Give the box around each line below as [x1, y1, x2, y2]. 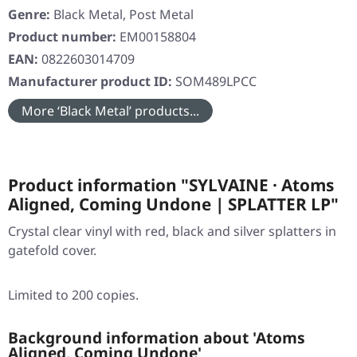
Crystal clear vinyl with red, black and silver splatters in [8, 222, 336, 241]
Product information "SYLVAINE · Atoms [8, 174, 334, 197]
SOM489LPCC [175, 73, 257, 91]
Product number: [8, 28, 120, 46]
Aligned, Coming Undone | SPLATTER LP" [8, 193, 339, 216]
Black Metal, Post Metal [53, 6, 194, 24]
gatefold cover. [8, 241, 96, 260]
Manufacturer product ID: [8, 73, 175, 91]
